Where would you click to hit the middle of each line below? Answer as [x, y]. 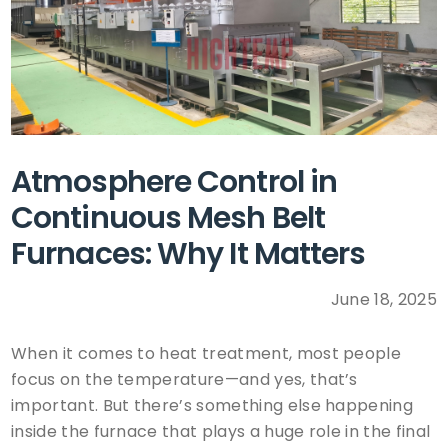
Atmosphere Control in [174, 181]
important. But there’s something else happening [212, 406]
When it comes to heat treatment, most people [206, 354]
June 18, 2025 [383, 299]
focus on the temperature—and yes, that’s [184, 380]
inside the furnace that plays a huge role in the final [221, 432]
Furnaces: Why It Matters [188, 253]
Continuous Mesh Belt [168, 217]
